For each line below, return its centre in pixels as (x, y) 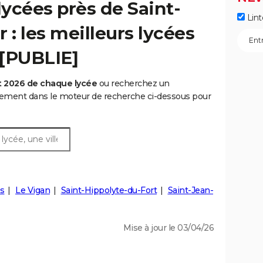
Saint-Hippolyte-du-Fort (109, 190)
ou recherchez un (133, 84)
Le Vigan (33, 190)
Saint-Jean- (190, 190)
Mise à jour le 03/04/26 (168, 228)
